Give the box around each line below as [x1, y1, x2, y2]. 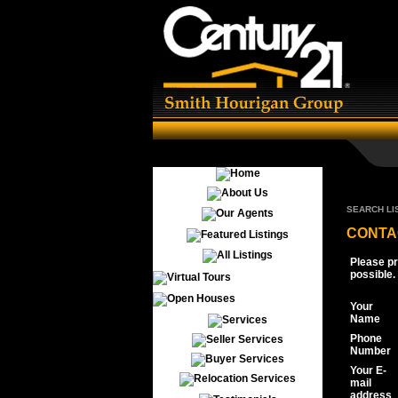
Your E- [350, 364, 386, 378]
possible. [350, 268, 395, 282]
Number [350, 345, 391, 358]
